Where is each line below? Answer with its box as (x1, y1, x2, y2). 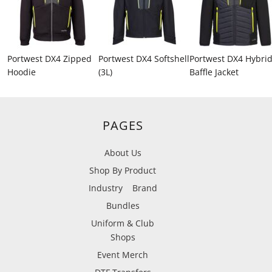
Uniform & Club (91, 217, 155, 229)
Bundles (106, 200, 140, 211)
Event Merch (97, 249, 149, 260)
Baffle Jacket (189, 66, 239, 78)
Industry (88, 182, 123, 194)
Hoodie (7, 66, 36, 78)
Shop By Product (89, 165, 157, 176)
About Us (104, 147, 141, 158)
